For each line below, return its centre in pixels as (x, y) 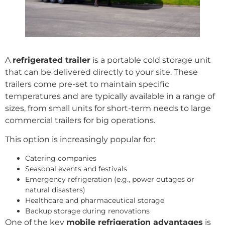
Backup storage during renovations (87, 211)
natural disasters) (55, 190)
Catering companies (61, 158)
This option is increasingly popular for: (80, 140)
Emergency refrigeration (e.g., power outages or (110, 179)
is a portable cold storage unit (151, 60)
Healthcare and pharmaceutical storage (95, 200)
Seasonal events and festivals (76, 168)
